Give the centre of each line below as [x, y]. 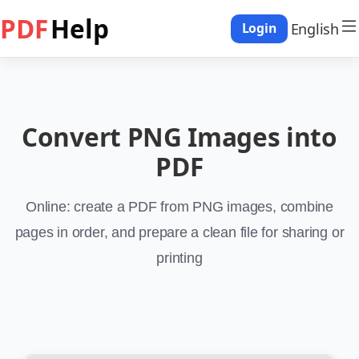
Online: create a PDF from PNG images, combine [179, 207]
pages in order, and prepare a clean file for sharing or [179, 232]
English [315, 28]
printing [179, 258]
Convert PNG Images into [179, 137]
